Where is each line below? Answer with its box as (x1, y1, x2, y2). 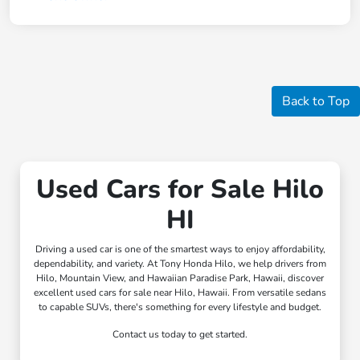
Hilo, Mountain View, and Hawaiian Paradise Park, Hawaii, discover (36, 272, 324, 285)
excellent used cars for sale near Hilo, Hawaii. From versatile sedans (34, 286, 326, 300)
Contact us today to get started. (112, 328, 247, 342)
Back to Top (282, 92, 350, 111)
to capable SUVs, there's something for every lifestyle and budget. (39, 301, 321, 314)
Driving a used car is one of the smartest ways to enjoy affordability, (35, 243, 325, 256)
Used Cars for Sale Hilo (36, 172, 324, 207)
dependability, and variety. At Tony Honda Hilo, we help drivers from (34, 257, 326, 271)
